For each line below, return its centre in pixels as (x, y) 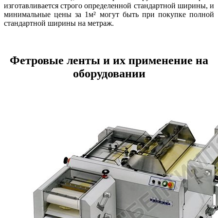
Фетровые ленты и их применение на (109, 61)
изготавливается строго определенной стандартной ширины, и (109, 6)
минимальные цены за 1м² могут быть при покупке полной (109, 15)
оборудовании (109, 74)
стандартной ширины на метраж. (59, 23)
